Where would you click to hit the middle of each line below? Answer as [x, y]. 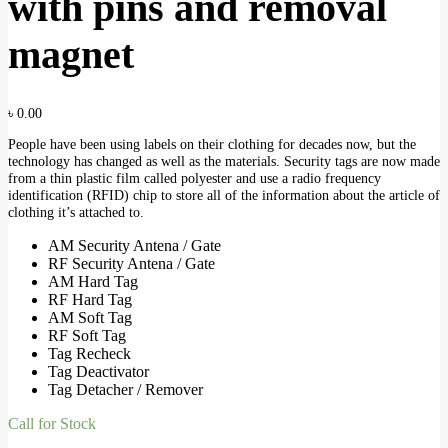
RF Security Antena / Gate [131, 264]
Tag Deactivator [98, 372]
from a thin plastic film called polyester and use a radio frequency [194, 178]
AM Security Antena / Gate [134, 246]
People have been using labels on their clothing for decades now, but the [212, 144]
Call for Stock [52, 424]
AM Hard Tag [93, 282]
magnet [71, 55]
